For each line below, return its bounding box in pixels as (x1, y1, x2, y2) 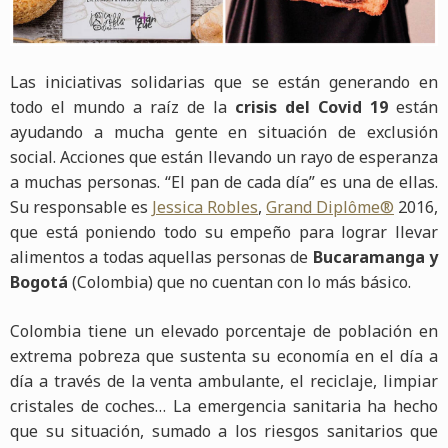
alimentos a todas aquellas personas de (10, 246, 309, 269)
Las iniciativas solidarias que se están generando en (10, 71, 438, 94)
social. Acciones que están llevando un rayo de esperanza (10, 146, 438, 169)
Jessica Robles (152, 196, 258, 219)
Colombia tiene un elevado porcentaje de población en (10, 320, 438, 343)
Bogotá (10, 271, 68, 294)
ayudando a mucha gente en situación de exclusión (10, 121, 438, 144)
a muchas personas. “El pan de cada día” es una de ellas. (10, 171, 438, 194)
